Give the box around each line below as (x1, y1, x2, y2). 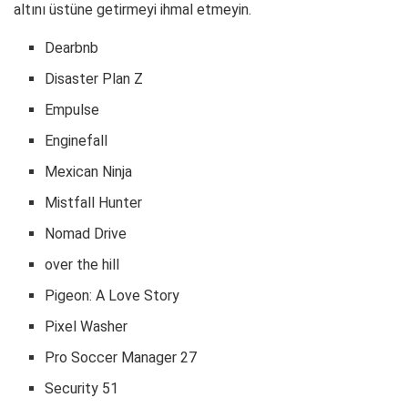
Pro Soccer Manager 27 (45, 348, 198, 366)
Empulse (45, 100, 100, 118)
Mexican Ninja (45, 162, 133, 180)
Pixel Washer (45, 317, 128, 335)
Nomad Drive (45, 224, 127, 242)
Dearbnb (45, 38, 99, 56)
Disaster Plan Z (45, 69, 144, 87)
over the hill (45, 255, 120, 273)
